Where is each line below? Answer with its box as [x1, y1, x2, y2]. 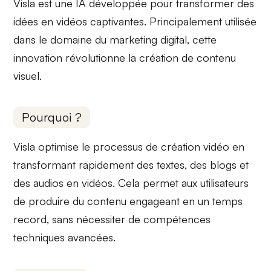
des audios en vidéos [13, 176, 113, 190]
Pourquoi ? [22, 109, 82, 125]
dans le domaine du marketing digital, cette [13, 32, 217, 46]
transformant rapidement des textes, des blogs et [13, 158, 249, 172]
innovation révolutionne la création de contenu [13, 50, 237, 64]
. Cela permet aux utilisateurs [113, 176, 249, 190]
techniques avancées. [13, 230, 116, 244]
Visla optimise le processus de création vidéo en [13, 140, 245, 154]
